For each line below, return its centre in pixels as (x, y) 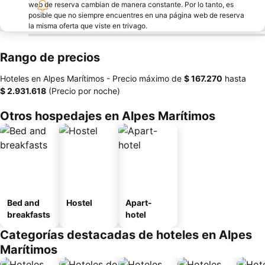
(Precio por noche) (83, 91)
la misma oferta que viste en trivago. (88, 26)
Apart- (139, 203)
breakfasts (29, 214)
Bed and (23, 203)
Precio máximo (141, 78)
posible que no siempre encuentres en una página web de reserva (136, 15)
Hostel (79, 203)
